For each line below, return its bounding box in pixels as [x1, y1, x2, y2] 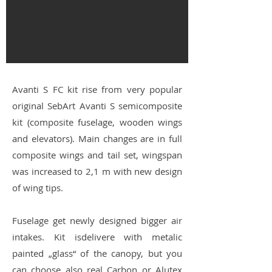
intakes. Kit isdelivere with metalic [12, 231, 182, 243]
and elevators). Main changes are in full [12, 132, 182, 144]
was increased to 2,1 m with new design [12, 165, 182, 177]
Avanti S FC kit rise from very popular [12, 83, 182, 95]
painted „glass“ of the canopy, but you [12, 247, 182, 259]
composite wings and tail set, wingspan [12, 149, 182, 161]
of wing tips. [12, 182, 63, 194]
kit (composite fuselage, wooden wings [12, 116, 182, 128]
